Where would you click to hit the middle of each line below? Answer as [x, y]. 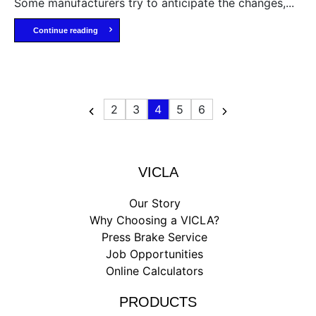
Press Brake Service [154, 237]
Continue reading [65, 30]
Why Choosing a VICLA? [154, 220]
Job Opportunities [154, 254]
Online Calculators [154, 271]
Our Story [154, 203]
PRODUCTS [158, 302]
